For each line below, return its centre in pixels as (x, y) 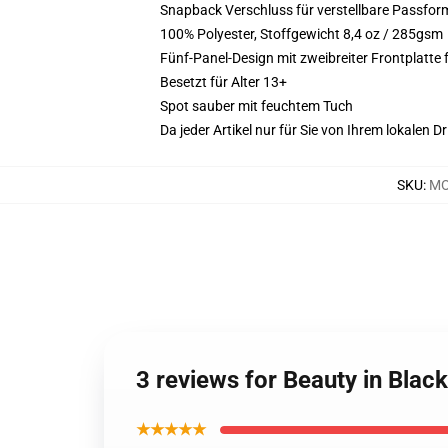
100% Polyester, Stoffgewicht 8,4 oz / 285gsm (301, 34)
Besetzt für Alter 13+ (223, 82)
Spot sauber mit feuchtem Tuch (256, 106)
